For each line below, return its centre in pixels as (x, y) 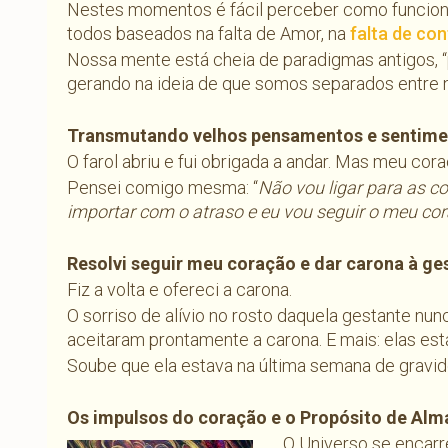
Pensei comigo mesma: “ (162, 188)
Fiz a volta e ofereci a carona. (179, 290)
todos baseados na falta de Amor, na (208, 34)
